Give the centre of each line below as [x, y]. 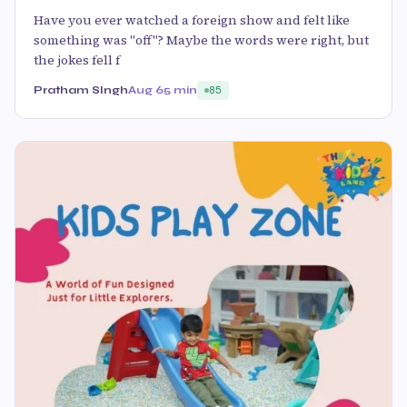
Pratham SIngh [81, 90]
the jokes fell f [77, 60]
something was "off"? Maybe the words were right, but [201, 40]
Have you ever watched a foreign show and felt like [192, 20]
